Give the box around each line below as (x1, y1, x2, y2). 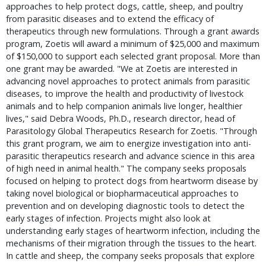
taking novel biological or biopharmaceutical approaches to (6, 188, 239, 199)
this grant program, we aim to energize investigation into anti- (6, 138, 251, 149)
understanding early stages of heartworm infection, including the (6, 225, 260, 236)
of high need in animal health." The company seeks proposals (6, 163, 246, 174)
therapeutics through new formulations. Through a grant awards (6, 26, 259, 37)
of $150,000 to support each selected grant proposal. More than (6, 50, 260, 62)
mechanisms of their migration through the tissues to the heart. (6, 237, 256, 249)
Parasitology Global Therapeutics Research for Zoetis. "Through (6, 125, 257, 137)
